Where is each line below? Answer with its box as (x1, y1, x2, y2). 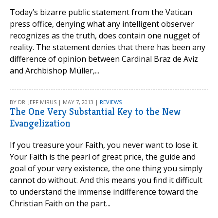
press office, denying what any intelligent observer (10, 18, 194, 29)
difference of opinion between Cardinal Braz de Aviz (10, 54, 198, 64)
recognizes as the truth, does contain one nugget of (10, 30, 200, 41)
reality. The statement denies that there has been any (10, 42, 205, 53)
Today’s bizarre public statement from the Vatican (10, 7, 192, 18)
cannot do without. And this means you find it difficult (10, 175, 202, 185)
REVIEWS (100, 98, 122, 106)
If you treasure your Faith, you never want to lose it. (10, 140, 199, 150)
